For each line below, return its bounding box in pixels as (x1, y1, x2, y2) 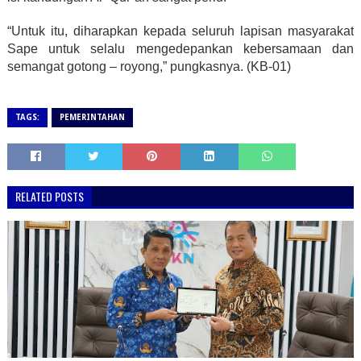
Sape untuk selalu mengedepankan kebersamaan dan (6, 42, 355, 56)
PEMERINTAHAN (59, 113, 125, 122)
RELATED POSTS (15, 188, 84, 205)
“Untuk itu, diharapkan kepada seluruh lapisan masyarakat (6, 24, 355, 38)
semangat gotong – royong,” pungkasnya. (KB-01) (6, 60, 291, 73)
